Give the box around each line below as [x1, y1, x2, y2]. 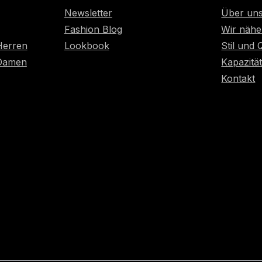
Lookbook [64, 40, 109, 51]
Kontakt [221, 73, 256, 84]
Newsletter [64, 7, 112, 19]
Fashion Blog [64, 23, 122, 35]
